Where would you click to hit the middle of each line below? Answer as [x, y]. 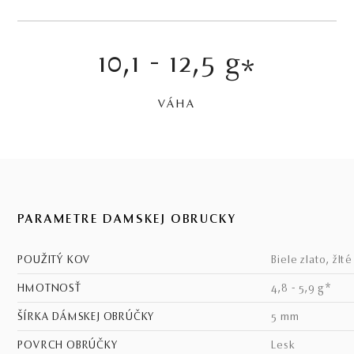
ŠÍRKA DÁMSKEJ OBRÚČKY [90, 318]
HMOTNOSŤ [53, 289]
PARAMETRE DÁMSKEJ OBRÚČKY [127, 220]
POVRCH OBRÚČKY [71, 346]
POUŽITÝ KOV [58, 261]
